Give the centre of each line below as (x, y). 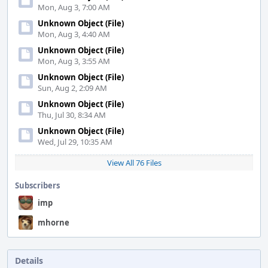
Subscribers (37, 185)
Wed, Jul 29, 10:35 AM (75, 142)
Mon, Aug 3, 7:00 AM (74, 7)
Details (29, 261)
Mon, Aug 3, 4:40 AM (74, 34)
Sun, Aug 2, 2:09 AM (72, 88)
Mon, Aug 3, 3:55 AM (74, 61)
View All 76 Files (134, 163)
